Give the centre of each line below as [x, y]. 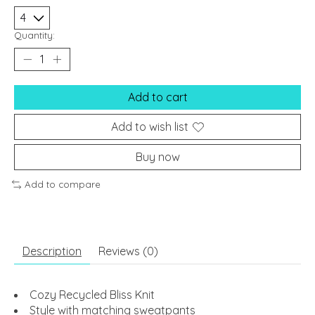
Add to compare [62, 185]
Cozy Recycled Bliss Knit [92, 294]
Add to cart [157, 97]
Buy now [157, 157]
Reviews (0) [128, 251]
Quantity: [34, 36]
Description [52, 251]
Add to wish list [150, 127]
